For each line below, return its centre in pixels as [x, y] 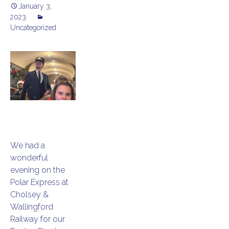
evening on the [38, 170]
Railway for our [38, 219]
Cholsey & [29, 194]
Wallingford [32, 207]
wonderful [29, 157]
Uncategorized [33, 27]
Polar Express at [39, 182]
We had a [28, 145]
